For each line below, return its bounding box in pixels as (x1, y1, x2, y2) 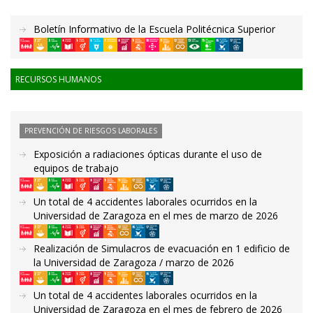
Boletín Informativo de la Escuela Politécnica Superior (34, 22, 275, 36)
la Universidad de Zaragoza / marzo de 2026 (34, 255, 234, 269)
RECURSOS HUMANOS (15, 73, 101, 86)
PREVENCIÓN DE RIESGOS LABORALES (24, 126, 157, 136)
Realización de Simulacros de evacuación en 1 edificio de (34, 241, 290, 255)
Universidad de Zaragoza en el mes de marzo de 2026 (34, 208, 278, 222)
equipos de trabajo (34, 161, 119, 175)
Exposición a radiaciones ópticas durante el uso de (34, 147, 262, 161)
